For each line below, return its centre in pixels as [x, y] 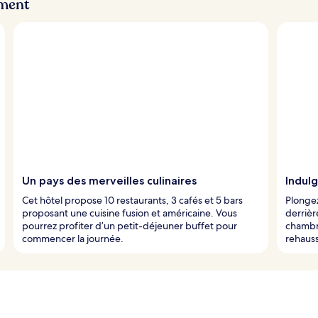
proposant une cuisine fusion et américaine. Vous [130, 213]
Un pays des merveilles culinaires [109, 180]
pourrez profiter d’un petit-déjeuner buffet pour [130, 225]
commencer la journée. [73, 238]
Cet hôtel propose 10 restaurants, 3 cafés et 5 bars [132, 200]
